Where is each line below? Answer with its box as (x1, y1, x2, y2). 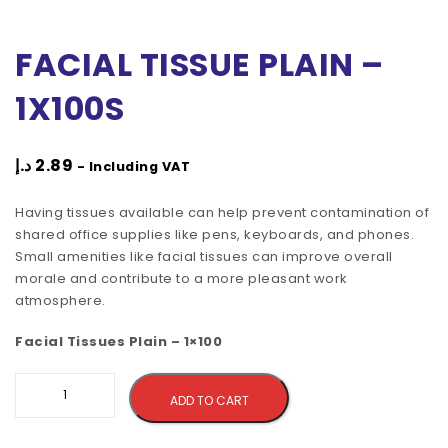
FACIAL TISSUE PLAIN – (15, 41, 384, 87)
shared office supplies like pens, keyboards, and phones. (15, 224, 414, 244)
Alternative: (289, 373, 382, 393)
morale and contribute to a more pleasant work (15, 268, 348, 288)
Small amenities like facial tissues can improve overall (15, 246, 393, 266)
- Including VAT (76, 157, 190, 175)
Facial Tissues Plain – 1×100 (15, 332, 222, 351)
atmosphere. (15, 290, 106, 310)
